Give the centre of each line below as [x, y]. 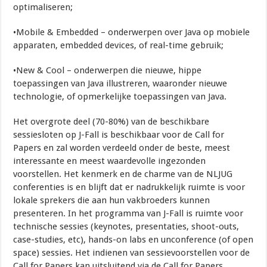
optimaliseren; [44, 7]
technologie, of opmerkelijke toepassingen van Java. [121, 96]
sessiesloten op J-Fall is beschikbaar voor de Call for [119, 134]
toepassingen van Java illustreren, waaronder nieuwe [120, 83]
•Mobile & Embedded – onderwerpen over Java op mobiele [132, 32]
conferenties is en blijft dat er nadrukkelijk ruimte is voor [129, 187]
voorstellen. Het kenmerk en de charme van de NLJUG [123, 174]
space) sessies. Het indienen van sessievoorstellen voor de [132, 252]
